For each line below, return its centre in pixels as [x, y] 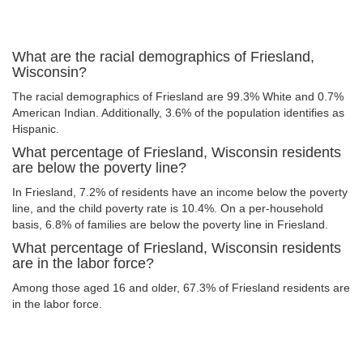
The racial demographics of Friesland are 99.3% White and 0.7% [178, 96]
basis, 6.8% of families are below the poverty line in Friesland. [170, 224]
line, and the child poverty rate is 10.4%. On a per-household [168, 208]
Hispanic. [36, 129]
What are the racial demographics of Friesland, [163, 57]
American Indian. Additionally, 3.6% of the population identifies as [178, 113]
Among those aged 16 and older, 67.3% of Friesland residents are [181, 288]
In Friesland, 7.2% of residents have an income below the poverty [180, 192]
